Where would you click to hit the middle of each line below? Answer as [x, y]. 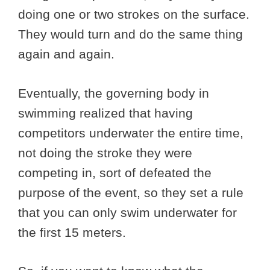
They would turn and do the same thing [130, 34]
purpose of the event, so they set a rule [131, 192]
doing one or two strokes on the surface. [134, 14]
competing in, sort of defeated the [115, 172]
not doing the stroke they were [105, 152]
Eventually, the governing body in [114, 93]
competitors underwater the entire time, [131, 133]
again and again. [68, 54]
